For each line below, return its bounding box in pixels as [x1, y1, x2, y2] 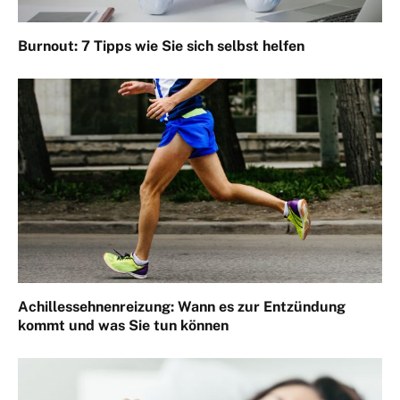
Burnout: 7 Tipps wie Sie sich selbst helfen [18, 37, 304, 54]
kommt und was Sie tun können [18, 317, 229, 335]
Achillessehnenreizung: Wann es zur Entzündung [18, 298, 346, 316]
